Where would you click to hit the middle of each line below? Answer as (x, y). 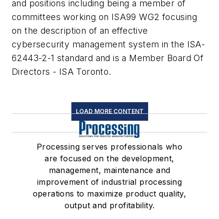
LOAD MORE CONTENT (109, 111)
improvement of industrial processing (109, 182)
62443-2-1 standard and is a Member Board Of (108, 58)
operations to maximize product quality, (109, 193)
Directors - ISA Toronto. (62, 71)
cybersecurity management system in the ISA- (109, 44)
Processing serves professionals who (109, 146)
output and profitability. (109, 205)
